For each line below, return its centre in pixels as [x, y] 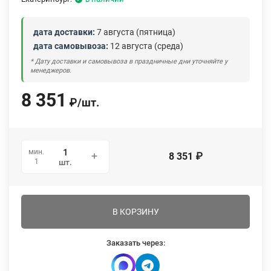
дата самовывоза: [71, 46]
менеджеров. [51, 70]
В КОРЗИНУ [135, 212]
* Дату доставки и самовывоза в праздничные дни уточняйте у [129, 61]
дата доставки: [64, 32]
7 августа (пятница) [135, 32]
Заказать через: [135, 243]
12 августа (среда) [146, 46]
